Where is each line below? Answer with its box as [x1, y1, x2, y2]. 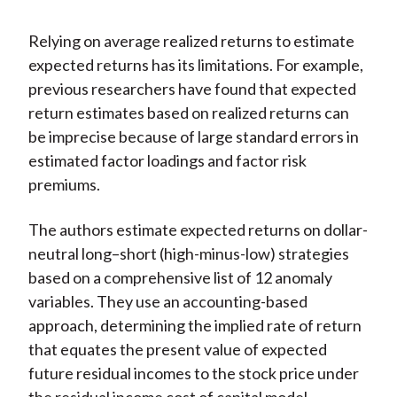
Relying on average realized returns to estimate [27, 31, 354, 51]
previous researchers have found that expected [27, 79, 356, 99]
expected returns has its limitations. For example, [27, 55, 363, 75]
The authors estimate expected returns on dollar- [27, 220, 368, 240]
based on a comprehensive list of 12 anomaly [27, 268, 332, 288]
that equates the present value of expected [27, 339, 327, 360]
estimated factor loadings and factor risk [27, 151, 307, 171]
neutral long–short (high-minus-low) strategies [27, 244, 349, 264]
